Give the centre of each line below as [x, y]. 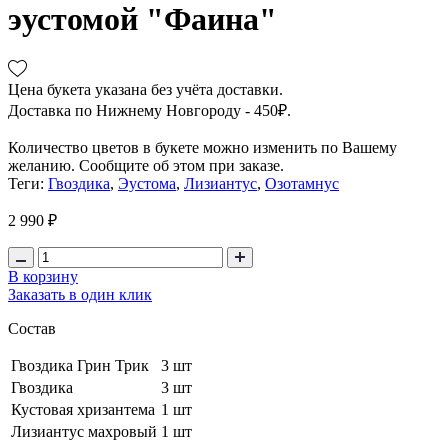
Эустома [147, 183]
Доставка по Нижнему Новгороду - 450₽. [149, 110]
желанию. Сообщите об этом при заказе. [146, 165]
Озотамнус [302, 183]
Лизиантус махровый [84, 431]
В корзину [43, 276]
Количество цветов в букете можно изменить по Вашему [202, 147]
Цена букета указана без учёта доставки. [145, 89]
